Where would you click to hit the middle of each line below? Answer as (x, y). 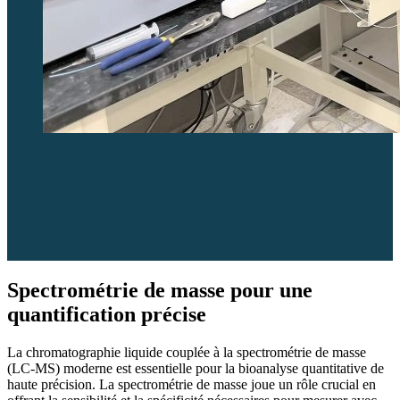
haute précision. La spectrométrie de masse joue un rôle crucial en (192, 384)
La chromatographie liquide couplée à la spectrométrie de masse (187, 352)
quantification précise (107, 314)
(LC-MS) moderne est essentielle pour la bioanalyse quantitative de (196, 368)
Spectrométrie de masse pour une (160, 290)
